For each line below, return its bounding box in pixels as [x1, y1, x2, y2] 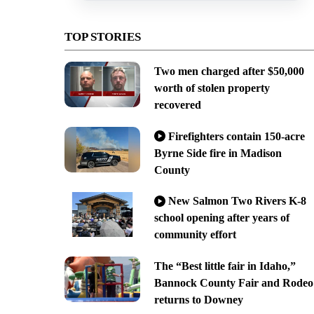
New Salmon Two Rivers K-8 [168, 195, 306, 207]
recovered [153, 98, 201, 111]
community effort [153, 228, 236, 241]
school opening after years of [153, 212, 289, 224]
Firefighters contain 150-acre [168, 130, 305, 142]
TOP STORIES [64, 29, 141, 43]
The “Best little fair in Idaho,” [153, 260, 296, 273]
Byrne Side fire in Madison [153, 146, 282, 159]
